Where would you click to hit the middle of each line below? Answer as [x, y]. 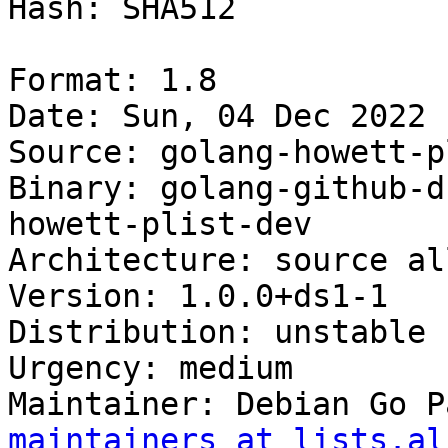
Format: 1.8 [112, 80]
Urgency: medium [150, 368]
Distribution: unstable [217, 332]
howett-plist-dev [160, 224]
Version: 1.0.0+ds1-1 [198, 296]
